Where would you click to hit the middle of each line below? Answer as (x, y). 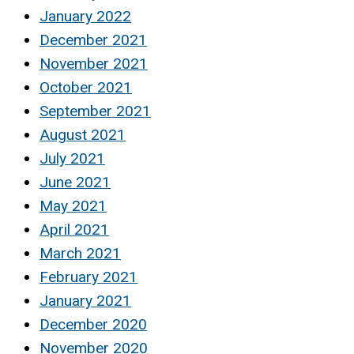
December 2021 (93, 40)
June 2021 (75, 182)
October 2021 (86, 87)
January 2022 (85, 16)
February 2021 (88, 277)
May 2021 (73, 205)
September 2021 (95, 111)
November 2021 (94, 63)
